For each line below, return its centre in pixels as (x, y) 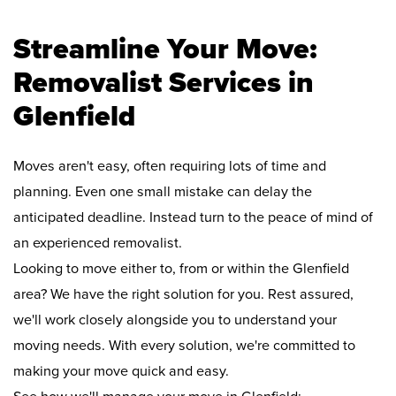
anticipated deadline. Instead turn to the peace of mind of (193, 218)
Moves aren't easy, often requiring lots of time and (170, 167)
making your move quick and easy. (121, 372)
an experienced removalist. (98, 244)
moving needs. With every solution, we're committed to (184, 346)
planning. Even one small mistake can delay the (163, 192)
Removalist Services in (164, 83)
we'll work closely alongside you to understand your (175, 320)
